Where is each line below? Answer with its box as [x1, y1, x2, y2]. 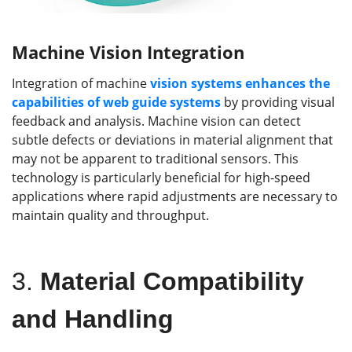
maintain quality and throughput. [12, 206, 209, 224]
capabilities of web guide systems [12, 93, 221, 111]
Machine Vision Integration [12, 39, 244, 64]
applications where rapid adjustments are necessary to [12, 187, 338, 205]
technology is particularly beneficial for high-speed [12, 168, 310, 186]
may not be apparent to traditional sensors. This [12, 149, 299, 167]
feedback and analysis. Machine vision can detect [12, 112, 301, 130]
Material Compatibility [40, 266, 304, 295]
